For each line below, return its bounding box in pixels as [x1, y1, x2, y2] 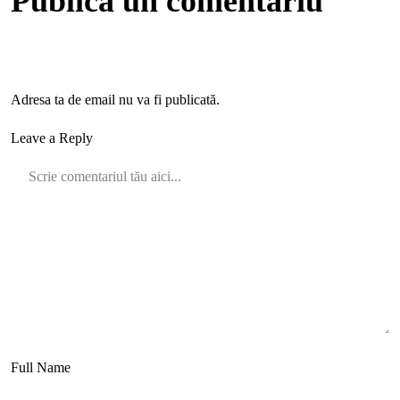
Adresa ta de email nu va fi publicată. [11, 92, 220, 107]
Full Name [11, 360, 71, 375]
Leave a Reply [11, 130, 93, 146]
